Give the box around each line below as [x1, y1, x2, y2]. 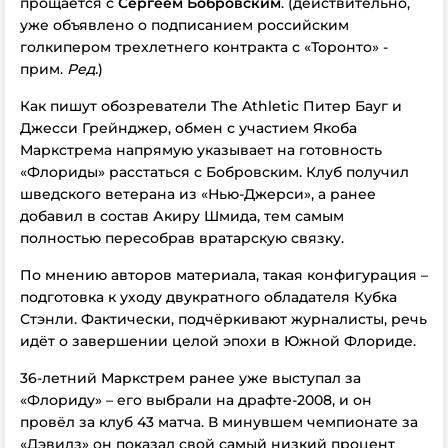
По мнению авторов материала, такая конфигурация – [20, 266, 428, 284]
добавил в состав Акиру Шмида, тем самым [20, 207, 344, 225]
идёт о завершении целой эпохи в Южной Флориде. [20, 332, 416, 350]
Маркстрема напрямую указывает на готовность [20, 141, 382, 159]
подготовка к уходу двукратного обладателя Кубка [20, 288, 397, 306]
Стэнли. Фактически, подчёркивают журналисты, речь [20, 310, 427, 328]
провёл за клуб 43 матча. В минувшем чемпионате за [20, 413, 418, 431]
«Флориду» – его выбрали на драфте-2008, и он [20, 391, 372, 409]
